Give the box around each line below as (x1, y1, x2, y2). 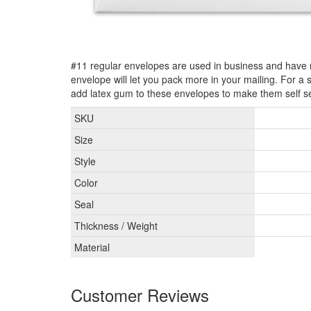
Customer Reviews (71, 282, 209, 307)
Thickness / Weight (74, 218, 158, 233)
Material (74, 239, 110, 254)
